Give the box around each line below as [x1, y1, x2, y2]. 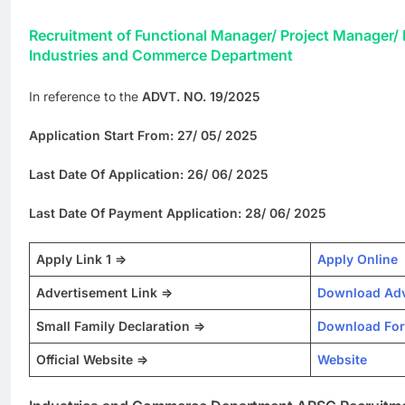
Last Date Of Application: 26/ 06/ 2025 [29, 165, 268, 182]
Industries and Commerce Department [29, 45, 293, 64]
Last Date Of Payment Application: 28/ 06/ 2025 [29, 204, 326, 221]
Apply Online [317, 250, 398, 267]
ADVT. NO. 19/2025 [142, 88, 260, 104]
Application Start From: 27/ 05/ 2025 [29, 127, 258, 143]
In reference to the [29, 88, 142, 104]
